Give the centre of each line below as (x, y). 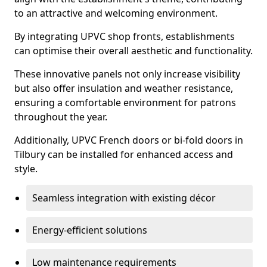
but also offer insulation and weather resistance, (124, 88)
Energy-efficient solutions (90, 230)
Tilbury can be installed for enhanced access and (124, 154)
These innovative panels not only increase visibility (127, 74)
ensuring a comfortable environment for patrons (125, 103)
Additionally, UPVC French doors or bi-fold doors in (129, 140)
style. (26, 169)
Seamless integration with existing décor (124, 198)
